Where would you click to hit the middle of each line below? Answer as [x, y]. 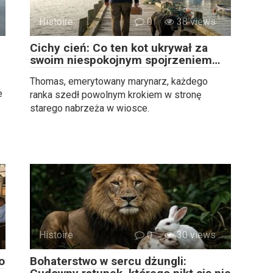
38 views [195, 21]
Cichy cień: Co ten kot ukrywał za [119, 48]
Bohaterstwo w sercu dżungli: [108, 261]
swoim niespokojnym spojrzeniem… [125, 60]
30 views [195, 235]
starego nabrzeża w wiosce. [90, 108]
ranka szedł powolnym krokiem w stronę [115, 94]
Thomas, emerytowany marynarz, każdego [119, 81]
